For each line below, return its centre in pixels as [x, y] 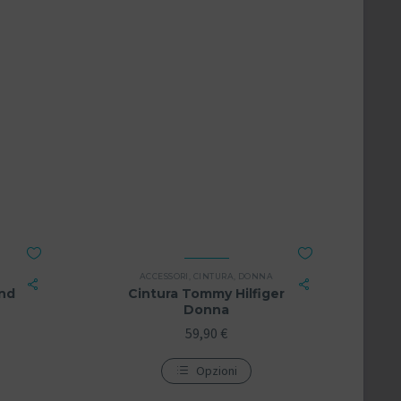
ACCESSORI [164, 276]
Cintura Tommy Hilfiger [206, 293]
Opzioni [217, 370]
